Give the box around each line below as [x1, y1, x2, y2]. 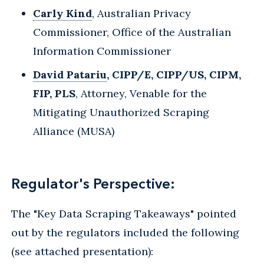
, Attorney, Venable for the [75, 86, 207, 100]
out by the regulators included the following [11, 225, 239, 239]
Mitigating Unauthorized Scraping [33, 105, 209, 119]
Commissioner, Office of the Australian [33, 25, 231, 39]
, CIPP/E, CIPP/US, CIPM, [107, 67, 241, 81]
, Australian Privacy [92, 6, 191, 20]
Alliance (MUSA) [33, 124, 114, 138]
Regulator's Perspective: [11, 174, 175, 192]
